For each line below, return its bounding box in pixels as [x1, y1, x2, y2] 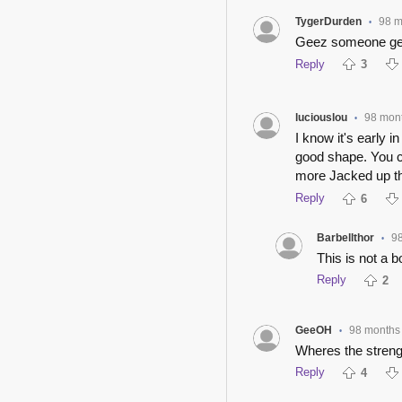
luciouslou [294, 111, 347, 125]
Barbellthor [317, 231, 375, 244]
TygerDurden [294, 15, 362, 29]
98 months [348, 323, 400, 336]
